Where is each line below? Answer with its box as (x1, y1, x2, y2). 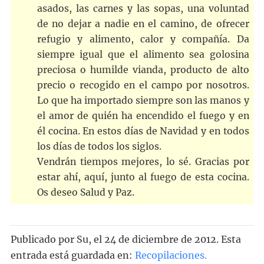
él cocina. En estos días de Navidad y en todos (37, 125, 249, 137)
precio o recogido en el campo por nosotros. (37, 79, 249, 91)
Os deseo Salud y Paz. (37, 186, 134, 198)
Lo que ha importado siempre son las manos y (37, 94, 249, 106)
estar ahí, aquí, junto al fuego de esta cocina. (37, 171, 249, 183)
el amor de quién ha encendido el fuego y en (37, 110, 249, 121)
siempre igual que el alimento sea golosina (37, 48, 249, 60)
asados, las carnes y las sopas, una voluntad (37, 2, 249, 14)
